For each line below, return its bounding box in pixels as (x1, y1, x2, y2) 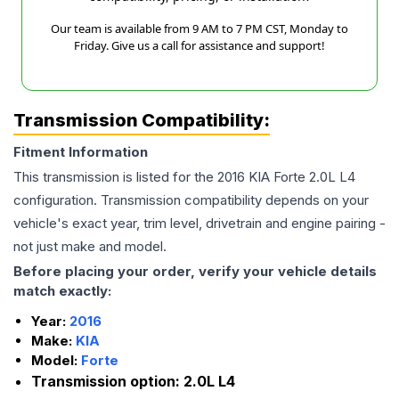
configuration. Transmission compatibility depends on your (13, 191, 369, 209)
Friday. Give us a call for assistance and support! (74, 37, 325, 54)
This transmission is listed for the (13, 168, 217, 186)
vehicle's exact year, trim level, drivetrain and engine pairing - (13, 215, 386, 232)
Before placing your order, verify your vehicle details (13, 263, 377, 281)
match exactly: (13, 282, 111, 300)
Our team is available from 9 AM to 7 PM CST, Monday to (51, 20, 348, 37)
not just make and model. (13, 238, 167, 256)
